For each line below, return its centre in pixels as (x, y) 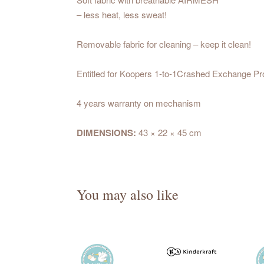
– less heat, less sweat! (122, 15)
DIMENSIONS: (106, 133)
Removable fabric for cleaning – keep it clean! (164, 44)
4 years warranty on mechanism (139, 103)
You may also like (128, 195)
